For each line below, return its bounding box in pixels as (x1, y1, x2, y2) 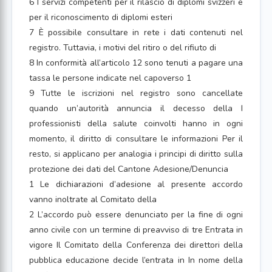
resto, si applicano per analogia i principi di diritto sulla (29, 148, 243, 160)
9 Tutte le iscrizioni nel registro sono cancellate (29, 87, 243, 99)
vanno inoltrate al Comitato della (29, 194, 157, 205)
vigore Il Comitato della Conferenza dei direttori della (29, 239, 243, 251)
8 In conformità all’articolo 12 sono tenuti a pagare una (29, 57, 243, 69)
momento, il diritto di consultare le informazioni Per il (29, 133, 243, 144)
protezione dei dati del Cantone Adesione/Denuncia (29, 163, 228, 175)
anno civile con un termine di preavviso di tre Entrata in (29, 224, 243, 236)
